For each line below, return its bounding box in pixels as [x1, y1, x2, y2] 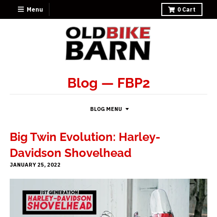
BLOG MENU [90, 106, 122, 112]
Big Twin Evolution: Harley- [10, 130, 160, 144]
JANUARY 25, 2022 [10, 161, 61, 168]
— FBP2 [97, 75, 150, 91]
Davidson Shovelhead [10, 146, 131, 160]
